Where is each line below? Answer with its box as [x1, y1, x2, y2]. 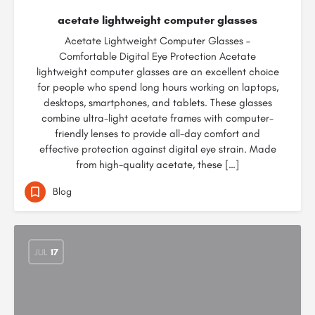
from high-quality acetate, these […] [76, 158, 239, 171]
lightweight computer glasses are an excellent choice [36, 65, 279, 78]
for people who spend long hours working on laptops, [37, 81, 278, 94]
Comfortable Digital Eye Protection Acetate [59, 50, 256, 63]
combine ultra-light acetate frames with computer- [41, 112, 274, 124]
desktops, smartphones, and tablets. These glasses [43, 96, 272, 109]
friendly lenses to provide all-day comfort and [55, 127, 260, 140]
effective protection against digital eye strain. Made [39, 143, 276, 155]
